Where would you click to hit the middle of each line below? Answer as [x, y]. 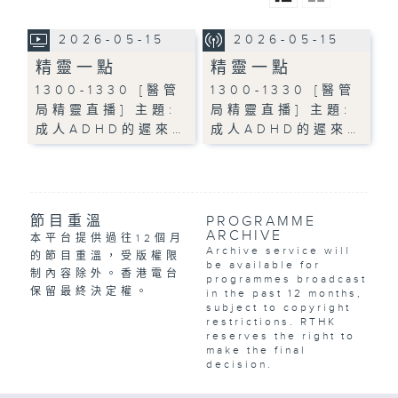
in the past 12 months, [284, 294]
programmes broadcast [286, 279]
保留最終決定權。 [90, 292]
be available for [263, 265]
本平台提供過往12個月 [107, 239]
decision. [239, 365]
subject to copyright [278, 308]
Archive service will [278, 251]
